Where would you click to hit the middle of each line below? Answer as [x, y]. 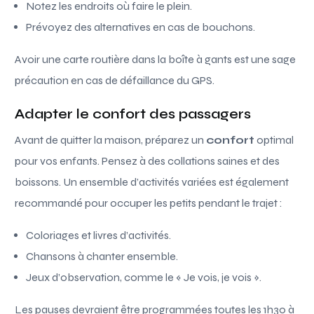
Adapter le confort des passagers [133, 114]
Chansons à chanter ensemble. [102, 256]
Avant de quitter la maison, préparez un [111, 139]
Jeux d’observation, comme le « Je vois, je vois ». [144, 277]
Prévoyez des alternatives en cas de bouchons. [141, 27]
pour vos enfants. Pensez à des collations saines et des [148, 161]
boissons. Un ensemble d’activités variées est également [152, 182]
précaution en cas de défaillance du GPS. [115, 80]
